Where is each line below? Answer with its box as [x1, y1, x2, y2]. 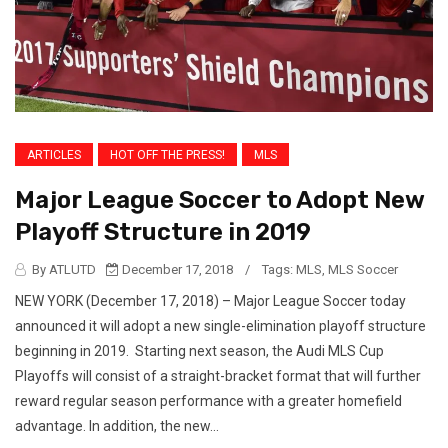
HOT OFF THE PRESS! [110, 148, 225, 162]
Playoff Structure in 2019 [15, 218, 311, 246]
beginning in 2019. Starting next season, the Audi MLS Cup [15, 343, 384, 359]
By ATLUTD [29, 262, 96, 277]
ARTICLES [27, 148, 81, 162]
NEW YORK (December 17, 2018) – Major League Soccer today [15, 293, 406, 309]
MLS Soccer [328, 262, 398, 277]
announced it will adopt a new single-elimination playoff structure [15, 318, 426, 334]
